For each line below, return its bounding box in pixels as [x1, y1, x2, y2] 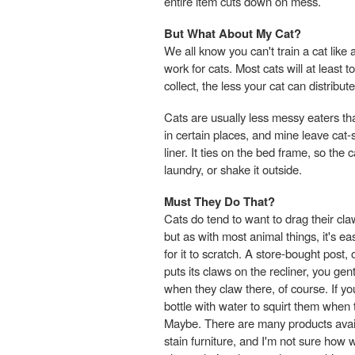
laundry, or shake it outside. [164, 160, 302, 177]
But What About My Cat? [164, 24, 301, 42]
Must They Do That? [164, 192, 275, 210]
